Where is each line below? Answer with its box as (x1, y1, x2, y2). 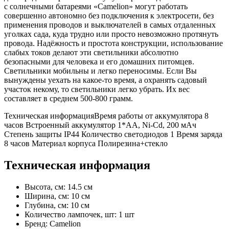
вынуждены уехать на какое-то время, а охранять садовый (4, 76, 207, 85)
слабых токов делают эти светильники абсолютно (4, 48, 178, 57)
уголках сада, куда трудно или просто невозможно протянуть (4, 30, 218, 39)
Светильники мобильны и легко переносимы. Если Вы (4, 66, 197, 76)
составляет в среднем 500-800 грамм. (4, 94, 133, 103)
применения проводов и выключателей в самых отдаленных (4, 20, 216, 30)
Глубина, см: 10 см (25, 201, 89, 210)
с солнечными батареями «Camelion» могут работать (4, 2, 188, 11)
